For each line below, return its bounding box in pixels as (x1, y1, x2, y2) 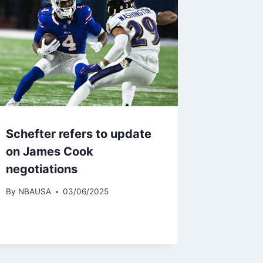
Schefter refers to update (6, 126, 152, 141)
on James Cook (6, 144, 94, 159)
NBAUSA (18, 187, 51, 197)
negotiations (6, 161, 78, 176)
